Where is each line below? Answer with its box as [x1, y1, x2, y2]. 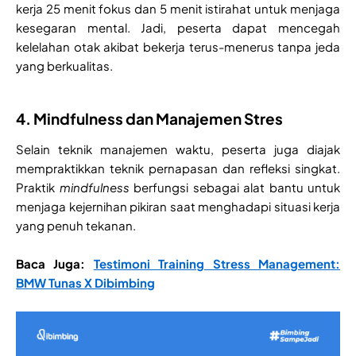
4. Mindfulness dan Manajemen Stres [16, 109, 283, 129]
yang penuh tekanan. [16, 218, 136, 234]
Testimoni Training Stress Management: [93, 256, 341, 272]
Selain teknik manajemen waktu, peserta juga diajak [16, 141, 340, 157]
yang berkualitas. [16, 58, 113, 74]
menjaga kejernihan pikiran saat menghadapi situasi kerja [16, 199, 340, 215]
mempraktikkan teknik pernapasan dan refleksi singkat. [16, 161, 340, 176]
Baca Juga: [16, 256, 94, 272]
